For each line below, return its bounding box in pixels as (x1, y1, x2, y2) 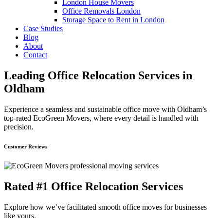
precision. (4, 122, 34, 131)
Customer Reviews (4, 143, 47, 149)
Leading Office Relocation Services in (4, 69, 192, 82)
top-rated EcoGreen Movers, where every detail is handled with (4, 113, 199, 122)
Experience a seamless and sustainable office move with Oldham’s (4, 105, 207, 113)
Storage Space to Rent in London (62, 16, 164, 24)
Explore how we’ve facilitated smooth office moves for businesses (4, 202, 207, 211)
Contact (23, 51, 47, 59)
